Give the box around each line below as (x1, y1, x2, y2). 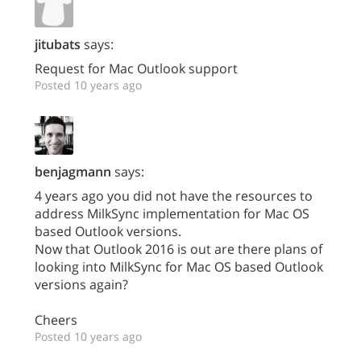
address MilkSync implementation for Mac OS (35, 205, 309, 223)
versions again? (35, 276, 128, 294)
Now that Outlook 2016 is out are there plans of (35, 240, 322, 259)
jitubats (35, 35, 81, 54)
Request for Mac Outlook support (35, 60, 238, 78)
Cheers (35, 311, 77, 330)
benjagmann (35, 163, 111, 181)
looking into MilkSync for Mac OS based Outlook (35, 258, 323, 276)
